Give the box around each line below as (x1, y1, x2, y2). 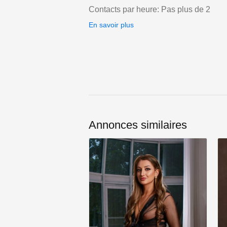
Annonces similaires (89, 119, 187, 132)
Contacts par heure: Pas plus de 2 (89, 5, 210, 14)
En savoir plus (89, 21, 134, 29)
